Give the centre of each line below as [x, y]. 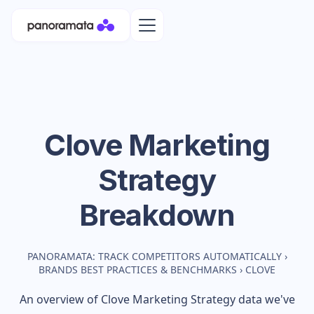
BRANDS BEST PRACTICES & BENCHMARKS [138, 269]
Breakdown [157, 215]
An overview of [60, 299]
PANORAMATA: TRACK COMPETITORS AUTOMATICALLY [154, 256]
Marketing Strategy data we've [212, 299]
